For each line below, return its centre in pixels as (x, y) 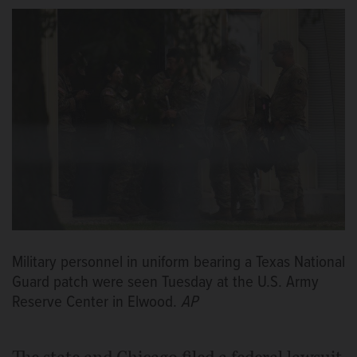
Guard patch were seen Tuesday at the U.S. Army (165, 283)
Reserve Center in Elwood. (96, 303)
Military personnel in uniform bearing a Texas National (178, 263)
